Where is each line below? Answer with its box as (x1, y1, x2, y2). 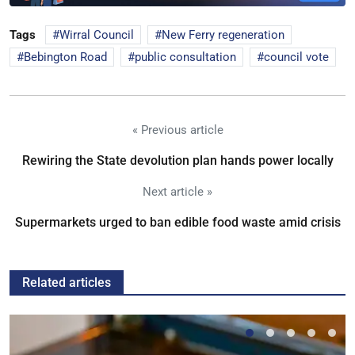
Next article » (143, 185, 212, 200)
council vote (264, 50, 329, 65)
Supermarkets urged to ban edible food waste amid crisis (14, 215, 341, 231)
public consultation (135, 50, 236, 65)
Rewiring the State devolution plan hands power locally (21, 153, 334, 169)
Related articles (22, 275, 111, 291)
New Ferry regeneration (162, 28, 284, 43)
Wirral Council (59, 28, 134, 43)
